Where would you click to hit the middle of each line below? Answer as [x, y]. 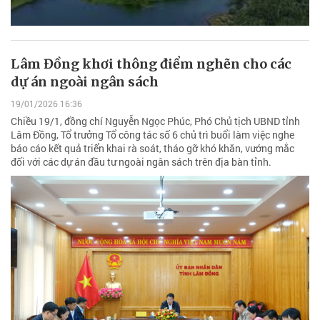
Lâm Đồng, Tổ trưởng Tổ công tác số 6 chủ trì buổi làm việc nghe [152, 134]
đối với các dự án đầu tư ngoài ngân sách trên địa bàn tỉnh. [141, 161]
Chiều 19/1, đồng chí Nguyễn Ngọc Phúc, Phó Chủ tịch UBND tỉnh [155, 121]
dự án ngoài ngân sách [85, 81]
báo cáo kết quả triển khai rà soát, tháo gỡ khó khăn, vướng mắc [152, 148]
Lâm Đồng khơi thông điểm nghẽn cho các [151, 64]
